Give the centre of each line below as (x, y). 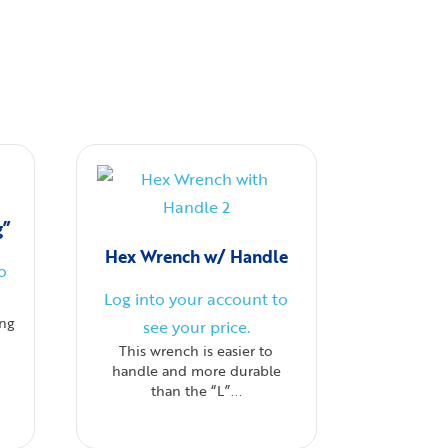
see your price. (196, 326)
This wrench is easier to (196, 350)
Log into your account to (196, 298)
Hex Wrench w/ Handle (196, 256)
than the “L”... (196, 390)
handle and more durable (196, 370)
